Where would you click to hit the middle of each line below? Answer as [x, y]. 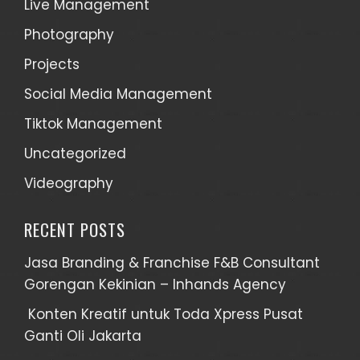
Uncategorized [75, 153]
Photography [69, 34]
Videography [69, 183]
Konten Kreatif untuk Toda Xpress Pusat [164, 314]
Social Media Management [118, 94]
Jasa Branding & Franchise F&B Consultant [172, 262]
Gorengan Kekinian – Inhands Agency [155, 284]
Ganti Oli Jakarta [83, 335]
